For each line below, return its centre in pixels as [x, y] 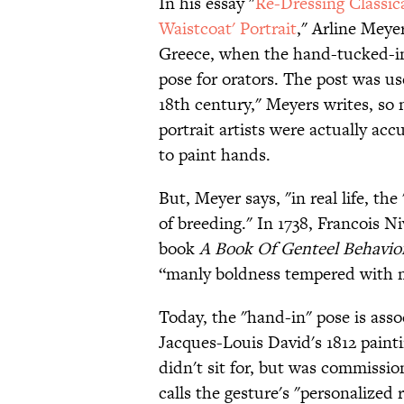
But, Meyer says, [222, 198]
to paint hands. [215, 155]
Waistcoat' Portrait [228, 29]
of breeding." [208, 224]
